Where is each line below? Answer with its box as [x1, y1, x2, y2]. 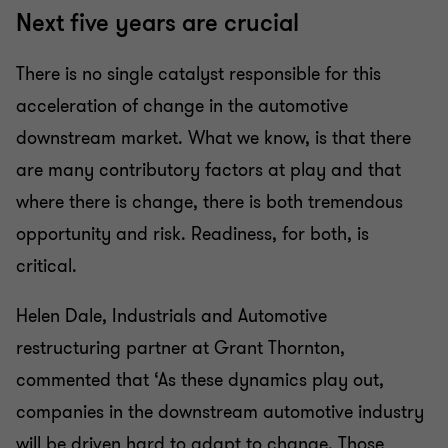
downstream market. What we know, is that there [16, 125, 411, 150]
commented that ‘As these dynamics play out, [16, 367, 384, 392]
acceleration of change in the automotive [16, 93, 348, 118]
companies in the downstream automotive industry [16, 399, 424, 424]
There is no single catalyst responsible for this [16, 61, 381, 86]
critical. [16, 253, 77, 278]
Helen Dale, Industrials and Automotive [16, 303, 327, 328]
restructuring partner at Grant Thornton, [16, 335, 345, 360]
